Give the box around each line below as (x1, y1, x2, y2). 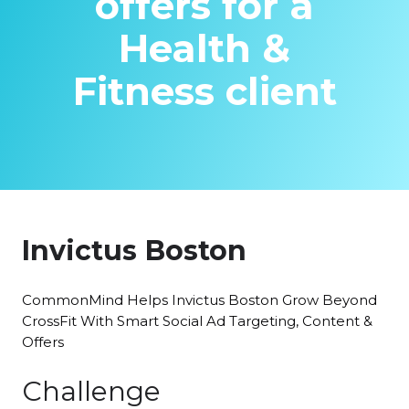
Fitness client (72, 68, 337, 116)
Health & (119, 25, 290, 73)
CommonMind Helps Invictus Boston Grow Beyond (22, 291, 377, 309)
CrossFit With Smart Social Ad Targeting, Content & (22, 312, 372, 330)
